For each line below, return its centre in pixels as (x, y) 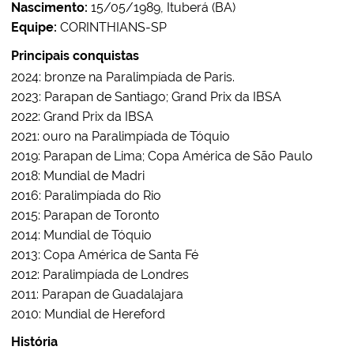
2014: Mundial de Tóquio (81, 235)
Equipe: (34, 27)
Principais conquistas (75, 56)
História (34, 342)
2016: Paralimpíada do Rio (86, 196)
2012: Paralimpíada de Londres (100, 275)
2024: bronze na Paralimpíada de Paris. (123, 77)
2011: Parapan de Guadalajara (97, 294)
